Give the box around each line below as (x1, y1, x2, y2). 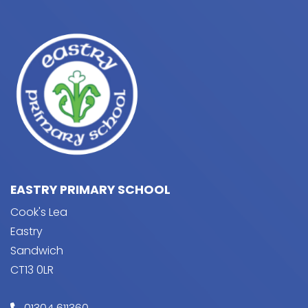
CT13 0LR (10, 262, 54, 278)
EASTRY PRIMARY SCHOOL (10, 181, 170, 198)
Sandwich (10, 243, 63, 258)
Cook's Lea (10, 204, 67, 220)
